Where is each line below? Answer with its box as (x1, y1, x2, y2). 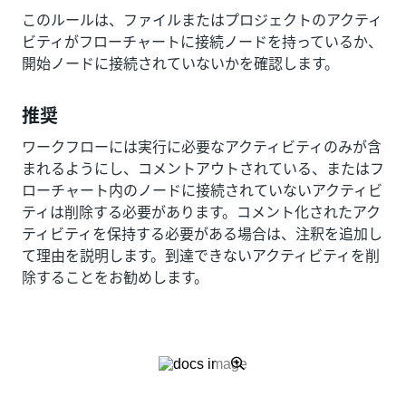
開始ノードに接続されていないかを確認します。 (22, 53, 339, 74)
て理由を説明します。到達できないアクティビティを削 (22, 245, 380, 266)
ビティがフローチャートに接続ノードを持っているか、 (22, 31, 382, 53)
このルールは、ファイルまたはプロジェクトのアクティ (22, 9, 382, 31)
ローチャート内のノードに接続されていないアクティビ (22, 179, 382, 201)
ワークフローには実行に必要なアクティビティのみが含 (22, 136, 382, 158)
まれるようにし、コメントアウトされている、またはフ (22, 158, 384, 179)
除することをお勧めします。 (22, 266, 208, 288)
